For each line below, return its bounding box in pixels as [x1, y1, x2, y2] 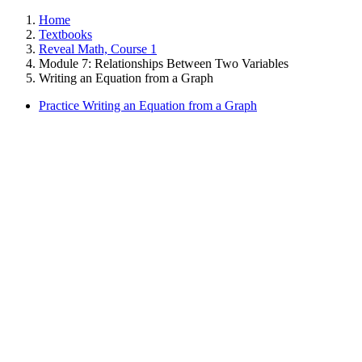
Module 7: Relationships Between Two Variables [39, 57, 288, 70]
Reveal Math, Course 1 [39, 42, 157, 56]
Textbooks [39, 27, 92, 41]
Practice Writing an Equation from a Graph [39, 99, 257, 112]
